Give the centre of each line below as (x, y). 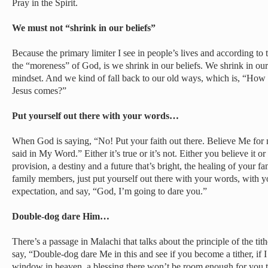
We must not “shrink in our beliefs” (84, 28)
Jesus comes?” (39, 91)
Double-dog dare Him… (61, 216)
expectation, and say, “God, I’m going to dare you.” (109, 191)
